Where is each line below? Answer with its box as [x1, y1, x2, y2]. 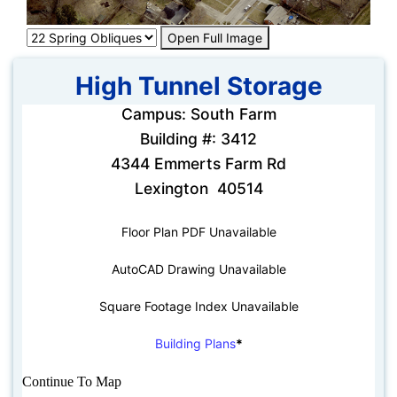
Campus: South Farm [121, 105, 276, 124]
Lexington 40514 [134, 179, 263, 198]
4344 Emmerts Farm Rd [111, 154, 286, 174]
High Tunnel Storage [74, 71, 323, 102]
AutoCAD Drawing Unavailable [111, 261, 286, 277]
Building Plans [154, 336, 236, 352]
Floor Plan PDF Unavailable [121, 224, 276, 240]
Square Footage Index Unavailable [98, 299, 299, 315]
